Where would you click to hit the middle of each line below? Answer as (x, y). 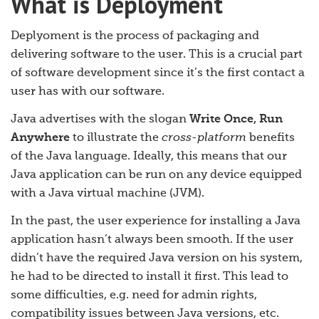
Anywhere (40, 138)
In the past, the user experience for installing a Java (156, 222)
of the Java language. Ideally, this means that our (149, 157)
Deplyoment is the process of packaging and (135, 37)
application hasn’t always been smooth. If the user (152, 240)
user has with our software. (88, 92)
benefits (271, 138)
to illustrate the (116, 138)
